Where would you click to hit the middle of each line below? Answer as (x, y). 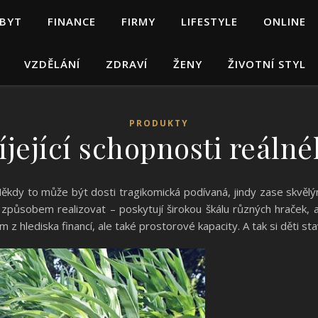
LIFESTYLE (209, 21)
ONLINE (285, 21)
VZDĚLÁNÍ (52, 64)
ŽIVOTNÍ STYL (267, 64)
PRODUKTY (159, 123)
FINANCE (72, 21)
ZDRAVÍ (126, 64)
